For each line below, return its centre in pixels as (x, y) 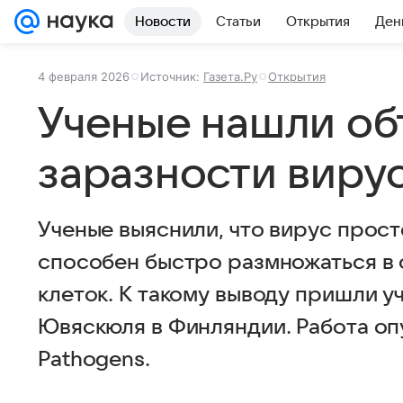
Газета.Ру (230, 76)
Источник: (172, 76)
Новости (163, 22)
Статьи (238, 22)
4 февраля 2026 (84, 76)
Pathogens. (94, 360)
